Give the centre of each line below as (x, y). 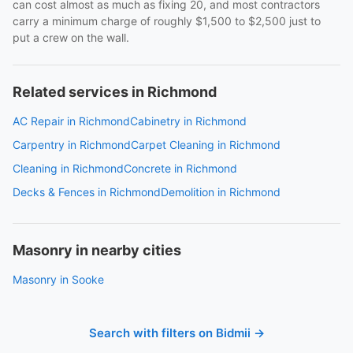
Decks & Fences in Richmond (87, 192)
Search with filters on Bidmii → (176, 333)
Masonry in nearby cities (97, 250)
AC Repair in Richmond (71, 121)
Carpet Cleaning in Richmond (206, 145)
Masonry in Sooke (58, 279)
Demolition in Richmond (221, 192)
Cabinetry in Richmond (188, 121)
